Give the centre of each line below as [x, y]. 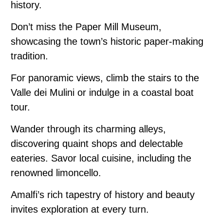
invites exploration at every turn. [80, 209]
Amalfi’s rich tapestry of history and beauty [103, 195]
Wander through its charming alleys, [88, 129]
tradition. [29, 56]
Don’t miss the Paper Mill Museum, [86, 27]
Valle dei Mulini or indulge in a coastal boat [102, 93]
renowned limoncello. [56, 173]
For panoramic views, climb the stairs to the [105, 78]
